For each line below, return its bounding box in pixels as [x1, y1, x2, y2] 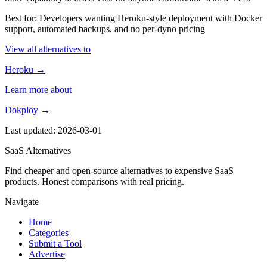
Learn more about [5, 84, 72, 95]
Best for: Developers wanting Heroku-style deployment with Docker [5, 13, 262, 23]
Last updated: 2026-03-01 [5, 125, 102, 135]
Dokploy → [5, 104, 50, 115]
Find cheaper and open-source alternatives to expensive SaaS [5, 165, 234, 176]
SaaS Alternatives [5, 145, 71, 156]
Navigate [5, 196, 39, 207]
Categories [29, 227, 69, 238]
